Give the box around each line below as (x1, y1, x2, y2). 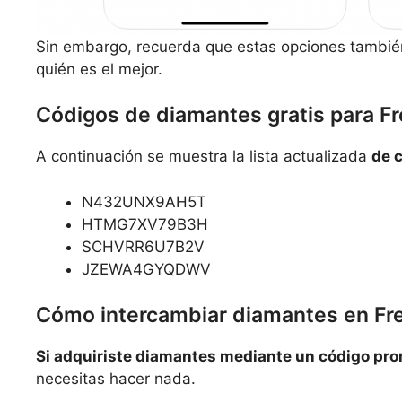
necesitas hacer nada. (36, 370, 196, 389)
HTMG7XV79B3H (82, 214, 208, 233)
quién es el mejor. (36, 59, 162, 78)
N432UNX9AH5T (82, 192, 206, 211)
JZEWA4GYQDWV (82, 259, 211, 278)
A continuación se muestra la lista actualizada (36, 147, 371, 166)
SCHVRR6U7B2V (82, 237, 205, 256)
